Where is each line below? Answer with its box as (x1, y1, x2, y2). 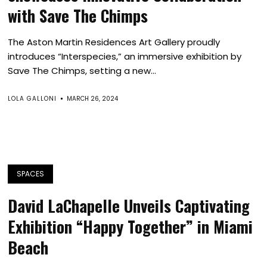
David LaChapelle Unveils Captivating (8, 194, 250, 218)
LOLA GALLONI (8, 94, 57, 103)
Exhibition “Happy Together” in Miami (8, 215, 253, 238)
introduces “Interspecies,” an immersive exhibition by (8, 50, 242, 63)
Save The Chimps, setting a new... (8, 64, 157, 77)
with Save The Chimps (8, 4, 148, 27)
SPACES (17, 169, 45, 179)
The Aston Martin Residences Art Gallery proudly (8, 36, 221, 48)
